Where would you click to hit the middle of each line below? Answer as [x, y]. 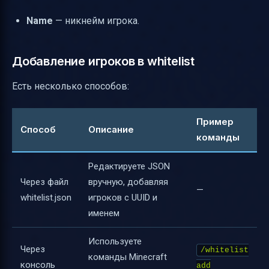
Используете [115, 242]
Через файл [44, 182]
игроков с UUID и [123, 198]
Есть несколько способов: [71, 86]
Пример [215, 122]
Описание [111, 130]
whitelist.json [46, 198]
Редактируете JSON [129, 167]
